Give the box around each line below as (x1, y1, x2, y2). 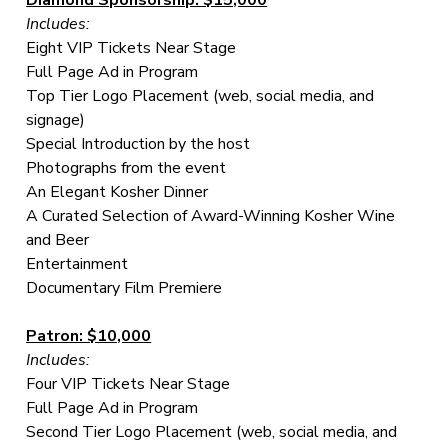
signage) (26, 108, 86, 131)
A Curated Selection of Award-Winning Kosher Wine (26, 204, 396, 227)
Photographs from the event (26, 156, 227, 179)
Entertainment (26, 252, 129, 275)
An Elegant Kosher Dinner (26, 180, 209, 203)
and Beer (26, 228, 90, 251)
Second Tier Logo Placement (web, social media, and (26, 420, 398, 443)
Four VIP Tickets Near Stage (26, 372, 231, 395)
